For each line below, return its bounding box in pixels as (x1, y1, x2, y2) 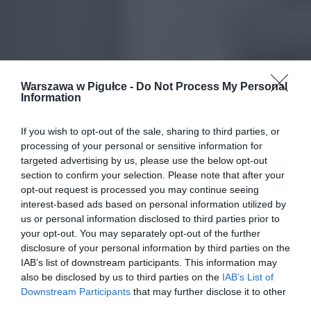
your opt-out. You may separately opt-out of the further (21, 227, 260, 239)
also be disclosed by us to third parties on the (21, 271, 222, 283)
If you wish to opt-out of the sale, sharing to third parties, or (21, 125, 280, 137)
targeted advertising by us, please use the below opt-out (21, 154, 267, 166)
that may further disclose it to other (131, 285, 286, 297)
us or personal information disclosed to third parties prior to (21, 212, 280, 224)
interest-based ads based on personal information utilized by (21, 198, 286, 210)
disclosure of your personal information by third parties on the (21, 242, 290, 253)
